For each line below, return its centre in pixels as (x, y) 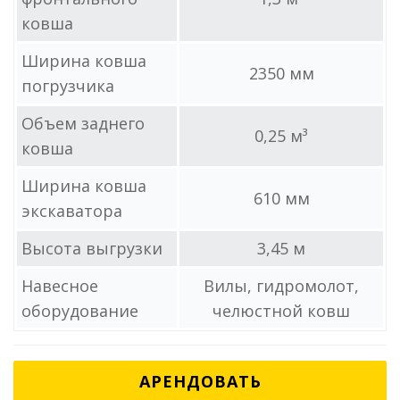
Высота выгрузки (92, 248)
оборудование (80, 311)
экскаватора (72, 211)
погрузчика (68, 86)
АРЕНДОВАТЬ (200, 381)
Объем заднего (83, 123)
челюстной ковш (281, 311)
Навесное (60, 286)
